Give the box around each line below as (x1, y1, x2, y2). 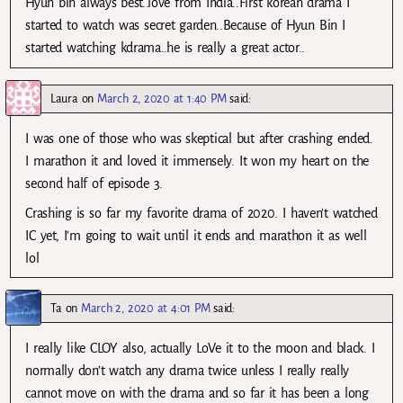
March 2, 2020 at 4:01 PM (81, 300, 210, 315)
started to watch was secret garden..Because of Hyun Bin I (25, 18, 345, 33)
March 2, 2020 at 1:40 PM (97, 91, 227, 105)
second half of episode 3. (25, 175, 163, 191)
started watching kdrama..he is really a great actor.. (25, 40, 306, 56)
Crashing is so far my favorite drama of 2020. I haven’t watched (25, 205, 378, 220)
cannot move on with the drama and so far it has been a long (25, 385, 369, 400)
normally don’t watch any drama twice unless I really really (25, 363, 350, 378)
